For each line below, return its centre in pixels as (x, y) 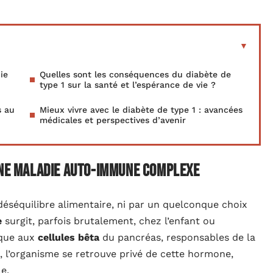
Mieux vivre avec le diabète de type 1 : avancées (141, 110)
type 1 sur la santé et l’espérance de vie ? (128, 85)
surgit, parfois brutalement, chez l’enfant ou (108, 221)
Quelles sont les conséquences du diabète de (135, 74)
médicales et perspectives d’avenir (113, 120)
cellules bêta (69, 237)
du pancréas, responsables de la (177, 237)
